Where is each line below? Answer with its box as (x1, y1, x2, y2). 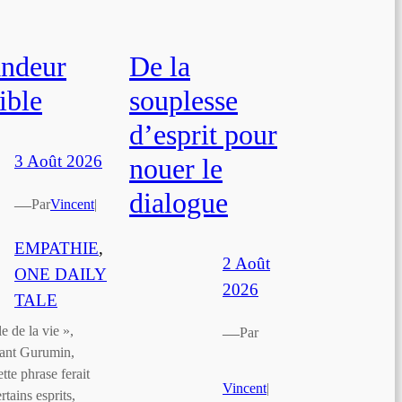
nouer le (129, 152, 223, 185)
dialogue (129, 186, 228, 219)
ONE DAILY (14, 264, 107, 284)
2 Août (223, 254, 270, 274)
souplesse (129, 83, 238, 117)
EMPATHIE (14, 238, 99, 258)
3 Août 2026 (14, 152, 102, 171)
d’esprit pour (129, 118, 277, 151)
